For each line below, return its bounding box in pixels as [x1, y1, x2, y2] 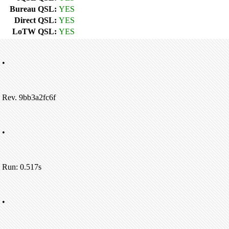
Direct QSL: [14, 16, 57, 25]
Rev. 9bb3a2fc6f [2, 93, 56, 102]
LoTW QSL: [12, 27, 57, 36]
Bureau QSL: [10, 5, 57, 13]
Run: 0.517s [2, 163, 41, 171]
